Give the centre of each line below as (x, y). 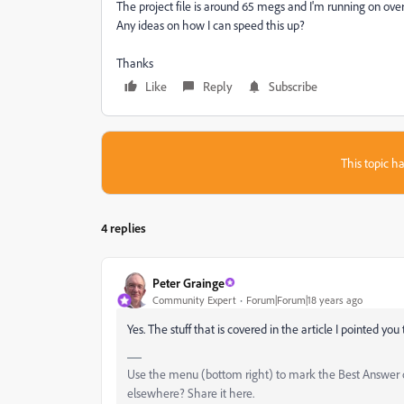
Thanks (135, 63)
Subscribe (293, 86)
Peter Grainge (188, 282)
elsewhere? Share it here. (191, 393)
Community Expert (194, 299)
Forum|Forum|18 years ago (304, 299)
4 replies (124, 228)
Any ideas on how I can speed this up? (211, 25)
